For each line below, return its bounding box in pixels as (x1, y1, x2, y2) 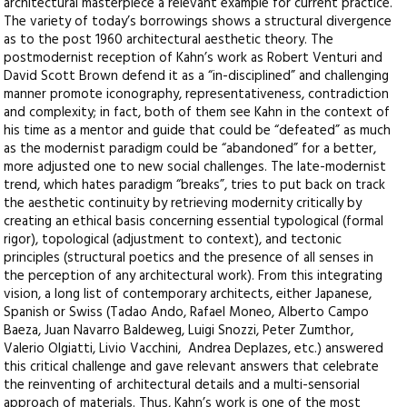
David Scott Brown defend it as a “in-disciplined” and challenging (4, 65, 390, 88)
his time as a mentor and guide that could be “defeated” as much (4, 120, 392, 143)
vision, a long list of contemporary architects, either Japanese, (4, 283, 372, 306)
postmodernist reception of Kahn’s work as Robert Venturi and (4, 47, 383, 70)
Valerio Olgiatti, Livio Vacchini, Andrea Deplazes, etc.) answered (4, 338, 384, 361)
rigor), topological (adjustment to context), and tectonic (4, 229, 342, 252)
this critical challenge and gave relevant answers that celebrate (4, 356, 380, 379)
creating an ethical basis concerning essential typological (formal (4, 211, 384, 233)
